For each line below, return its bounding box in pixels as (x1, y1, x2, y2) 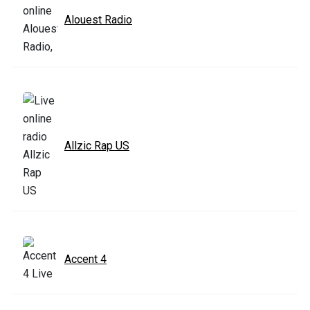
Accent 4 (64, 252, 107, 266)
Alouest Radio (64, 12, 132, 26)
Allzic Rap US (64, 138, 129, 152)
